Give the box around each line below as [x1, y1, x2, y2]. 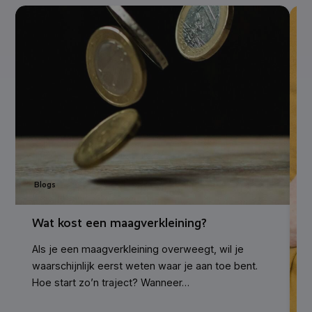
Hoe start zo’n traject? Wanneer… [32, 276, 190, 288]
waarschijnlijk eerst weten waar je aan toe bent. [32, 259, 258, 272]
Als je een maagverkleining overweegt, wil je [32, 242, 244, 255]
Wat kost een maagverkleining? [32, 215, 208, 231]
